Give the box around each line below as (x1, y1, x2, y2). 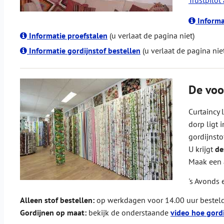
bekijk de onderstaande (86, 207, 170, 218)
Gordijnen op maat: (20, 207, 86, 218)
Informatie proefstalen (27, 30, 107, 41)
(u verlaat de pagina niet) (107, 30, 194, 41)
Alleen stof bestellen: (20, 195, 94, 205)
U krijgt (188, 144, 215, 154)
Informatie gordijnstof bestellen (27, 45, 140, 56)
